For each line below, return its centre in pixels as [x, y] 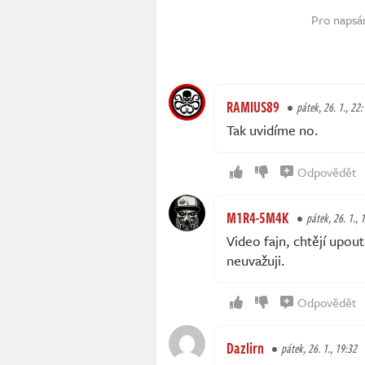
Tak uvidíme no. [273, 130]
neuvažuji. [256, 261]
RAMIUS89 [253, 107]
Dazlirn [245, 348]
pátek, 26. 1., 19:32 [319, 349]
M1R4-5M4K [258, 218]
